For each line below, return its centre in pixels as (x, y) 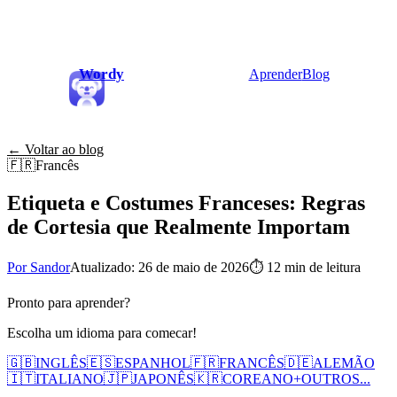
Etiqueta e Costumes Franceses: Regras (186, 202)
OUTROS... (336, 378)
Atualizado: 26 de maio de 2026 (160, 267)
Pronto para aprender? (69, 302)
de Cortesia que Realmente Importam (179, 226)
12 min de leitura (314, 267)
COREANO (258, 378)
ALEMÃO (344, 362)
